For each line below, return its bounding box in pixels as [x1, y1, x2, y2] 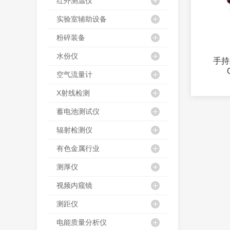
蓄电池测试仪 [56, 107, 100, 116]
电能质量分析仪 [56, 218, 107, 226]
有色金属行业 [56, 144, 100, 152]
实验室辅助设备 [56, 14, 107, 23]
